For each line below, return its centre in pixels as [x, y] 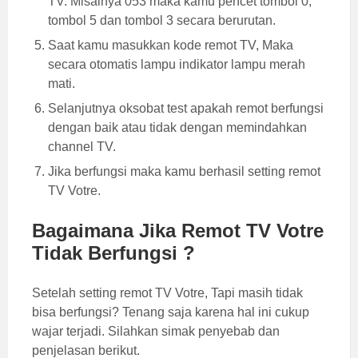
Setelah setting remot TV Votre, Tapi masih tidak [167, 293]
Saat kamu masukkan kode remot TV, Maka [171, 46]
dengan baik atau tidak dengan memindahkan [177, 128]
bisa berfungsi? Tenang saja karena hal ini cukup [171, 312]
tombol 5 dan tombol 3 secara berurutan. [162, 21]
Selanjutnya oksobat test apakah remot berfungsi [186, 109]
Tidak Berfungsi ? [113, 253]
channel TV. [82, 147]
